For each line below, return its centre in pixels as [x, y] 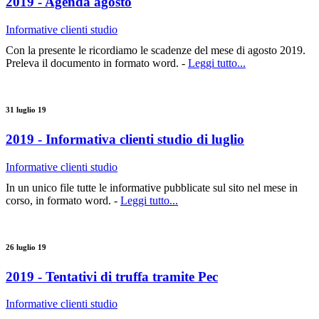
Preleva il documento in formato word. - [97, 63]
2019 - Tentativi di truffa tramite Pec [112, 276]
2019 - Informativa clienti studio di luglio [125, 139]
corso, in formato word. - [63, 200]
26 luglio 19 [26, 247]
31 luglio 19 [26, 109]
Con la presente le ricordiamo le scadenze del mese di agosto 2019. [156, 50]
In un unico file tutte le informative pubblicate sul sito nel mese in [152, 187]
